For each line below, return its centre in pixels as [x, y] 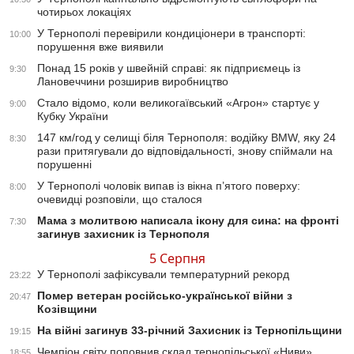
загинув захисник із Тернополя [123, 234]
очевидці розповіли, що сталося [120, 200]
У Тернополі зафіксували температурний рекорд [163, 275]
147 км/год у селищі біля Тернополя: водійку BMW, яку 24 [186, 138]
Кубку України [73, 117]
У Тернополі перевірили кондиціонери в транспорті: [171, 34]
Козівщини [67, 309]
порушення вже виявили [100, 47]
